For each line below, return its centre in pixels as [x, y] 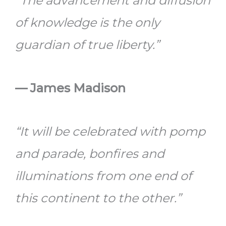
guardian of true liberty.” [87, 45]
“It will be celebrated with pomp [110, 132]
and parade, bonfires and [90, 154]
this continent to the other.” [98, 198]
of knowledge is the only [88, 23]
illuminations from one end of [103, 176]
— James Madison [70, 88]
